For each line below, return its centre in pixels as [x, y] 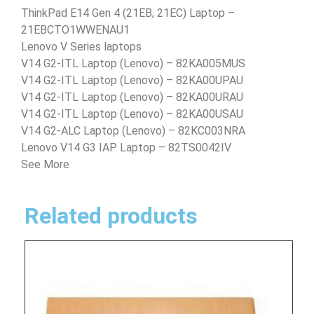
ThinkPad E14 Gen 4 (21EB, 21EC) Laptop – [128, 13]
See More [45, 164]
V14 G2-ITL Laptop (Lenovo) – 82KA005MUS [133, 63]
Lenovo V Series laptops [81, 46]
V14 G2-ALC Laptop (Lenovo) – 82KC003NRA [133, 130]
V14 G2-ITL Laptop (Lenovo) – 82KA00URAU [132, 97]
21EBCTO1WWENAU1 [75, 29]
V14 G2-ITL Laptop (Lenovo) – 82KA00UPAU [132, 80]
